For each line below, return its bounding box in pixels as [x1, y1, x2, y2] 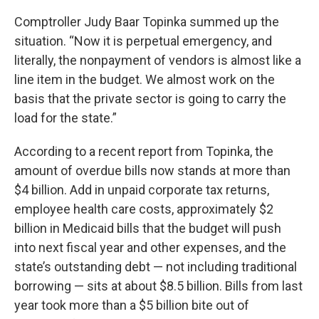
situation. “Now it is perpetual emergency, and [14, 33, 272, 48]
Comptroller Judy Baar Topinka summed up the [14, 14, 279, 29]
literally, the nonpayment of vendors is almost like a [14, 52, 301, 68]
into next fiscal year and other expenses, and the [14, 239, 286, 255]
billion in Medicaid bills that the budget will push [14, 220, 281, 236]
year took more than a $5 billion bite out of [14, 297, 249, 313]
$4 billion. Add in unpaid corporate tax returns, [14, 182, 269, 197]
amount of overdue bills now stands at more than [14, 162, 291, 178]
